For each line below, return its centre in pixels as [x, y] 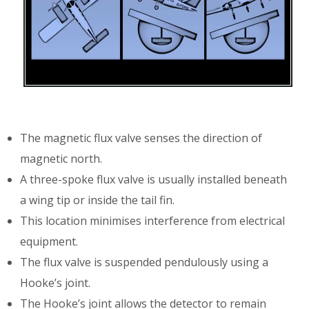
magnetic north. [61, 159]
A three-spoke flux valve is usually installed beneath [154, 180]
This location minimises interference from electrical [153, 221]
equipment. [49, 242]
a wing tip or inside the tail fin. [98, 200]
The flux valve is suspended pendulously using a [144, 262]
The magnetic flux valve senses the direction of [141, 138]
